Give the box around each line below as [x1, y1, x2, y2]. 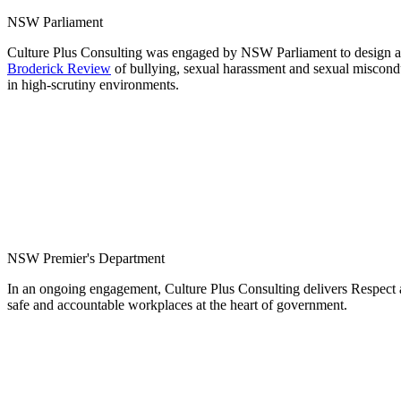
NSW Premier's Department [7, 251, 165, 267]
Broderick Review [7, 61, 111, 77]
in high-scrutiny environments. [7, 77, 179, 93]
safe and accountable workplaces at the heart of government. [7, 297, 347, 313]
